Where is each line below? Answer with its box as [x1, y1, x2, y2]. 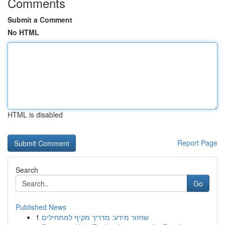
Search [16, 165, 38, 175]
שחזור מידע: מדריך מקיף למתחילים [42, 212, 149, 222]
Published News [16, 202, 66, 212]
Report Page [177, 138, 217, 148]
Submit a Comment [8, 15, 72, 25]
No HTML [8, 27, 39, 37]
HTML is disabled [8, 109, 63, 120]
